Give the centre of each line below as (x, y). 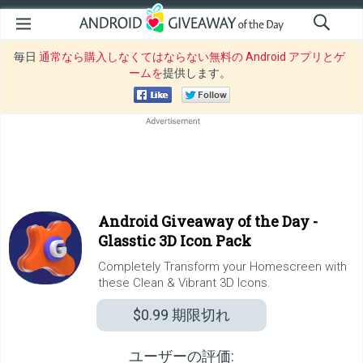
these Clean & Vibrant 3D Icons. (184, 283)
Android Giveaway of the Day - (208, 221)
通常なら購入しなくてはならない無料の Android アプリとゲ (192, 57)
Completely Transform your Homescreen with (222, 267)
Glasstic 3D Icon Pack (175, 241)
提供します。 (196, 73)
